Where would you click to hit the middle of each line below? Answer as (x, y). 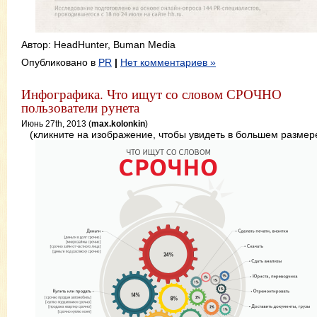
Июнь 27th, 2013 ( (56, 123)
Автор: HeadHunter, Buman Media (98, 45)
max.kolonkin (118, 123)
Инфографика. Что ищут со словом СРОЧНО (151, 94)
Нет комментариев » (168, 63)
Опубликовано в (60, 63)
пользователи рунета (80, 108)
